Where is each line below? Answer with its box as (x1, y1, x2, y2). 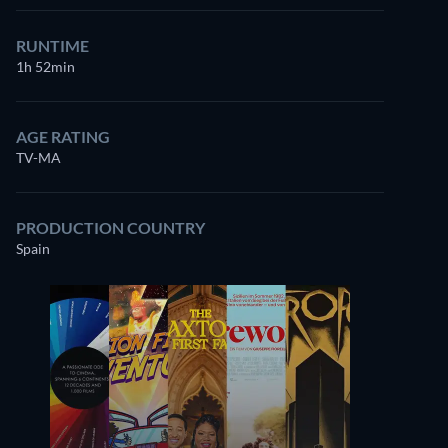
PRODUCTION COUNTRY (16, 218, 205, 237)
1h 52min (16, 58, 75, 75)
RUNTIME (16, 36, 89, 55)
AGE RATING (16, 127, 110, 146)
